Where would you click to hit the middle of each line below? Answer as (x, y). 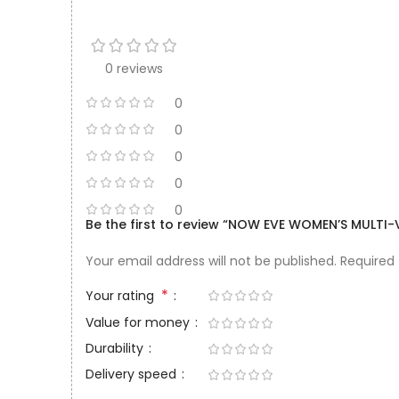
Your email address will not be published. (211, 261)
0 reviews (134, 69)
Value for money (139, 322)
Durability (116, 348)
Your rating (123, 296)
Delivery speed (133, 374)
